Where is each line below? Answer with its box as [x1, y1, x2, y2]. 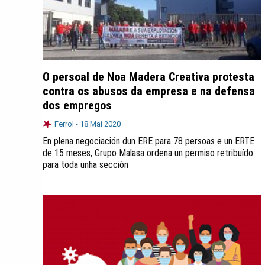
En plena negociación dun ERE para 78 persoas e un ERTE [43, 135, 254, 147]
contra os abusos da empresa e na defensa [43, 84, 255, 98]
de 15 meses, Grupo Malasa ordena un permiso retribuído [43, 147, 253, 159]
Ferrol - [54, 119, 80, 128]
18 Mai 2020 [80, 119, 121, 128]
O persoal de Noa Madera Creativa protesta [43, 70, 254, 84]
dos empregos [43, 98, 112, 112]
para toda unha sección [43, 159, 128, 170]
